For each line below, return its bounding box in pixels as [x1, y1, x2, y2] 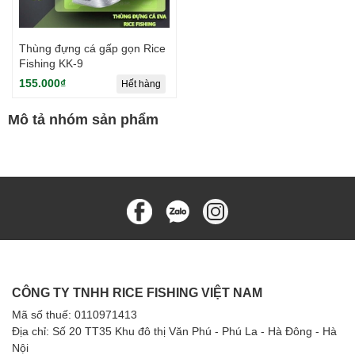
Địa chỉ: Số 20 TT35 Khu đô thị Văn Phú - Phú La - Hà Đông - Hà [12, 324, 337, 338]
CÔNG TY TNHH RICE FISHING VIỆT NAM [12, 284, 262, 300]
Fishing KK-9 [19, 56, 83, 71]
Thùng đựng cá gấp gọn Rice [19, 41, 166, 55]
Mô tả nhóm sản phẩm [8, 110, 158, 128]
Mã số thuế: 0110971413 [12, 307, 137, 322]
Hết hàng [121, 78, 161, 90]
